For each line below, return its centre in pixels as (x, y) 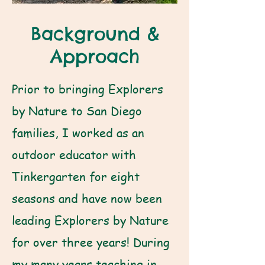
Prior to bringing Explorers (88, 89)
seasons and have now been (87, 199)
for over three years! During (91, 243)
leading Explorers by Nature (90, 221)
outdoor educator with (74, 155)
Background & (95, 34)
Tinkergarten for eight (76, 177)
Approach (95, 56)
